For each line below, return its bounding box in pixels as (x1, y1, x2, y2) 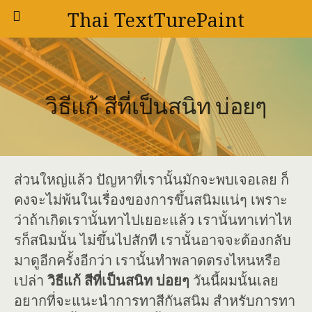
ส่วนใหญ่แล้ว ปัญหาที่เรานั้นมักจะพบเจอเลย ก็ (14, 171, 289, 188)
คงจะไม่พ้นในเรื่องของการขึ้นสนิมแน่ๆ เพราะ (14, 192, 288, 208)
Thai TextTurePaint (68, 10, 244, 31)
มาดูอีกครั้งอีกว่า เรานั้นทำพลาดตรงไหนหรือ (14, 252, 281, 269)
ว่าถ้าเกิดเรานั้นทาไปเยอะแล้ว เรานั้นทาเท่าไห (14, 212, 292, 228)
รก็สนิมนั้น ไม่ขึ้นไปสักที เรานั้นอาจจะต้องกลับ (14, 232, 291, 249)
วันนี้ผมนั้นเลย (193, 272, 279, 289)
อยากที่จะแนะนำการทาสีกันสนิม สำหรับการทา (14, 292, 295, 309)
